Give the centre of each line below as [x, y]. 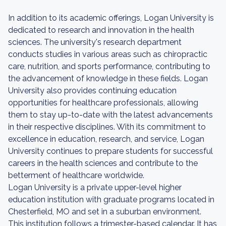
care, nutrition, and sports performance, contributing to [109, 66]
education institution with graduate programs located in [111, 200]
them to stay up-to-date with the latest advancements [110, 115]
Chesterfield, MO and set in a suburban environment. [105, 212]
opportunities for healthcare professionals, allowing [103, 103]
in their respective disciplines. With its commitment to [107, 127]
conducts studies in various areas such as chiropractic [108, 54]
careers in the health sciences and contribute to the [103, 163]
